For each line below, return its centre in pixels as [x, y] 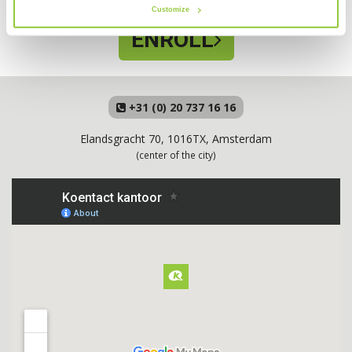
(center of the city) [176, 155]
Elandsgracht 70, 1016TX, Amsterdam [176, 139]
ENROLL [172, 40]
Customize [170, 10]
